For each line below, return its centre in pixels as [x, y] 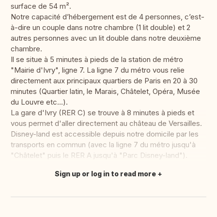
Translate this [40, 179]
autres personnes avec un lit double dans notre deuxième [106, 38]
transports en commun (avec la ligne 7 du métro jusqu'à [103, 145]
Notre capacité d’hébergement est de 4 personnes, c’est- [108, 17]
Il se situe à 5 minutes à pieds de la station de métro [97, 60]
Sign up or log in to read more [105, 174]
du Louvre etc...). [39, 102]
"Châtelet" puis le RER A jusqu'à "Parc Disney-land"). [99, 155]
